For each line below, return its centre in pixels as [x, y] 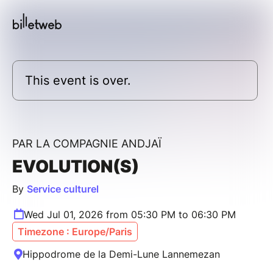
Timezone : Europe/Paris [75, 231]
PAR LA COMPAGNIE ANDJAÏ [87, 143]
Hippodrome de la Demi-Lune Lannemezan [121, 254]
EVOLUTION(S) [76, 166]
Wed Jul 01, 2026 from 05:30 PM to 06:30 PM [130, 214]
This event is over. [78, 80]
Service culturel [63, 189]
